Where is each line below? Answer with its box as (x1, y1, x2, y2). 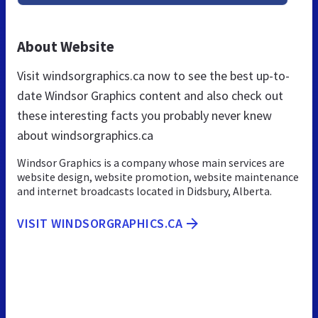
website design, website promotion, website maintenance (17, 169, 299, 184)
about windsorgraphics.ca (17, 126, 153, 143)
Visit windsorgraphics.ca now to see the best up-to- (17, 67, 290, 84)
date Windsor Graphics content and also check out (17, 87, 283, 104)
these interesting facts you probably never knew (17, 106, 272, 124)
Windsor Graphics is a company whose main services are (17, 155, 285, 170)
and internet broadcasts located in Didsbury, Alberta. (17, 183, 272, 198)
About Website (17, 36, 114, 56)
